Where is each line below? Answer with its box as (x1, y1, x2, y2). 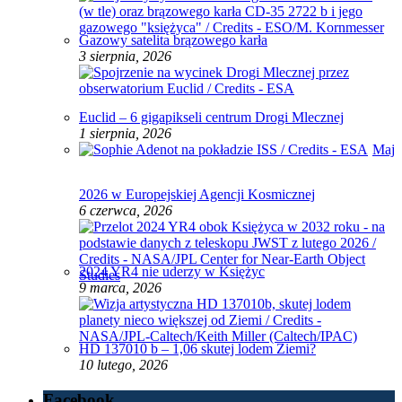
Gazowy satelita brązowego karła (79, 32, 267, 48)
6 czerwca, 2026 (79, 203, 172, 219)
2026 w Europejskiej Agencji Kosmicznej (79, 187, 315, 203)
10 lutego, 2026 (79, 357, 168, 373)
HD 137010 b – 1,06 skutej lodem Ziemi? (79, 341, 316, 357)
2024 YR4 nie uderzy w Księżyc (79, 264, 265, 280)
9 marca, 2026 (79, 280, 162, 296)
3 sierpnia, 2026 (79, 48, 171, 65)
